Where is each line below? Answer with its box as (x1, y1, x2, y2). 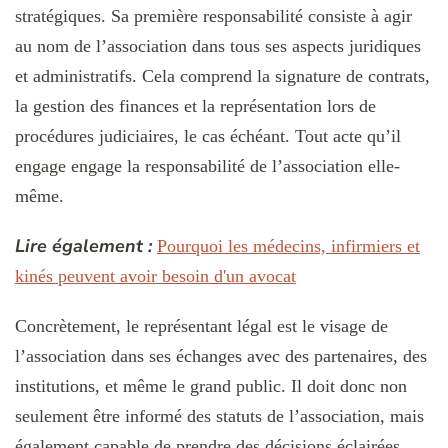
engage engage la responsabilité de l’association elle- (15, 155, 400, 176)
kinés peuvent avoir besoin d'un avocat (15, 265, 296, 286)
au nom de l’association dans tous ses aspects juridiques (15, 35, 421, 56)
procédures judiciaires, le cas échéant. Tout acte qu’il (15, 125, 401, 146)
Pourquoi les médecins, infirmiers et (157, 235, 420, 256)
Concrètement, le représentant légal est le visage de (15, 315, 388, 336)
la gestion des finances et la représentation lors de (15, 95, 376, 116)
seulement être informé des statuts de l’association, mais (15, 405, 424, 426)
